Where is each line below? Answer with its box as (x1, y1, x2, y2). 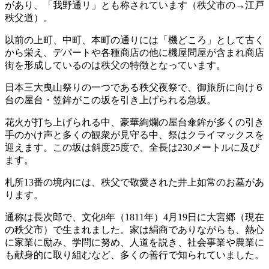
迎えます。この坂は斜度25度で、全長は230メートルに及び (5, 142, 259, 153)
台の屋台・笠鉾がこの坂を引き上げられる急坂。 (5, 95, 216, 106)
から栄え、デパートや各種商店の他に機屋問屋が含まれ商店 (5, 47, 264, 58)
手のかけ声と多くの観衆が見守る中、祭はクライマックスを (5, 130, 264, 141)
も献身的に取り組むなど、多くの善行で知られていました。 (5, 250, 264, 261)
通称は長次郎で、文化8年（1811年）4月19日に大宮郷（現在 (5, 212, 264, 223)
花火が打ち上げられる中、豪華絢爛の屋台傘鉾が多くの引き (5, 117, 264, 128)
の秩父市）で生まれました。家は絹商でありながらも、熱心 (5, 225, 264, 235)
